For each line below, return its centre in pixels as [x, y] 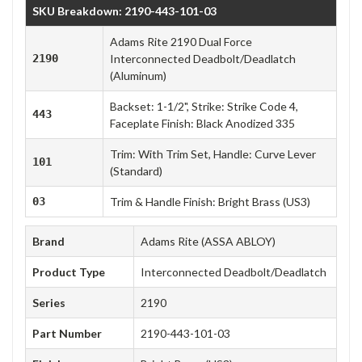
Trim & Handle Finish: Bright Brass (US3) [210, 201]
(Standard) [136, 170]
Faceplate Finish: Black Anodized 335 [202, 123]
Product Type [69, 271]
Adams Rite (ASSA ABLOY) [208, 241]
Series [49, 302]
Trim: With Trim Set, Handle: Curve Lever [213, 154]
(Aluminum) [138, 75]
